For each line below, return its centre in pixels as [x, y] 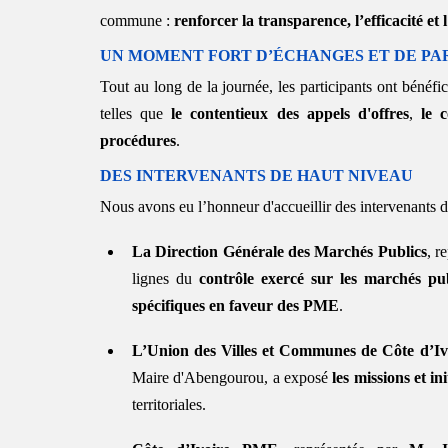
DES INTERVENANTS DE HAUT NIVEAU [258, 175]
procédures [138, 140]
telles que [136, 113]
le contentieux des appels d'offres [290, 113]
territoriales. [169, 404]
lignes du [165, 278]
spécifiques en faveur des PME [235, 305]
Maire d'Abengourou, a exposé [232, 377]
